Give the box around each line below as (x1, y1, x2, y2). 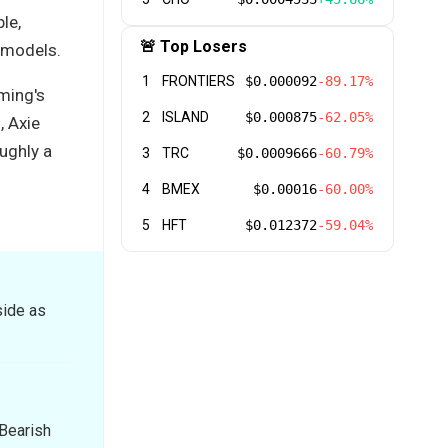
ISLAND (162, 108, 209, 125)
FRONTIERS (162, 72, 235, 89)
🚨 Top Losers (140, 36, 247, 56)
